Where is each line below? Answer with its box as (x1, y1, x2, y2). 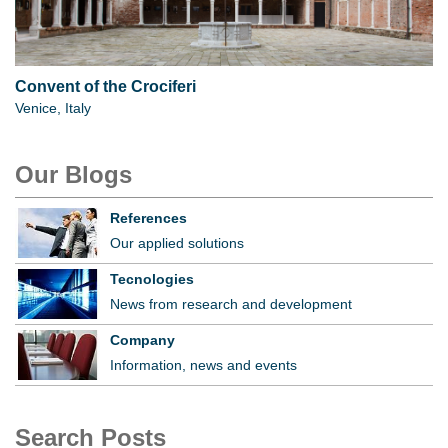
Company (110, 332, 175, 349)
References (110, 210, 187, 227)
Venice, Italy (15, 100, 91, 117)
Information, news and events (110, 357, 297, 374)
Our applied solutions (110, 235, 244, 252)
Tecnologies (110, 271, 194, 288)
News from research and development (110, 296, 352, 313)
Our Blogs (15, 161, 132, 189)
